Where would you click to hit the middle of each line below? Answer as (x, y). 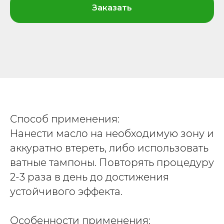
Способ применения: (65, 119)
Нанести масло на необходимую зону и (112, 133)
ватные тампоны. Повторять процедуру (112, 162)
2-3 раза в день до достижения (89, 177)
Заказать (112, 7)
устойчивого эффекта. (66, 191)
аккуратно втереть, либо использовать (109, 148)
